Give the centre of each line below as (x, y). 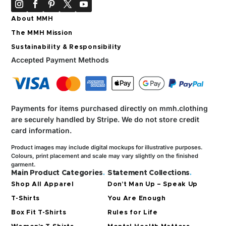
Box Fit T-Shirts (39, 212)
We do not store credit (161, 119)
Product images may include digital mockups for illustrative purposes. (107, 147)
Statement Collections (149, 173)
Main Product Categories (57, 173)
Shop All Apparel (43, 184)
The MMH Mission (42, 33)
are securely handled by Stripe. (67, 119)
